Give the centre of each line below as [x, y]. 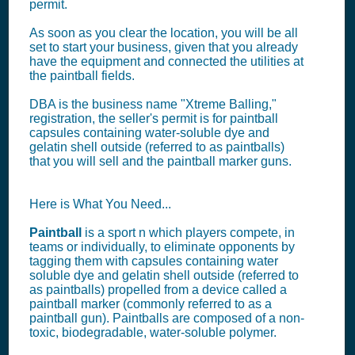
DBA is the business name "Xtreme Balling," [153, 104]
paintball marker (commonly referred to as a [151, 304]
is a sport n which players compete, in [188, 233]
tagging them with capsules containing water [154, 261]
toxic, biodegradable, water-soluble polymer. [153, 332]
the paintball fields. [82, 76]
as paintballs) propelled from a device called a [158, 290]
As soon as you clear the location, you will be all [164, 33]
